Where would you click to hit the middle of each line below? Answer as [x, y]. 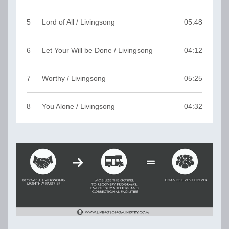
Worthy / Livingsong [74, 78]
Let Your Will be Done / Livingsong [97, 50]
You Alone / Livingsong [78, 106]
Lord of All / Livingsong [78, 22]
